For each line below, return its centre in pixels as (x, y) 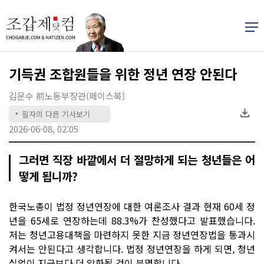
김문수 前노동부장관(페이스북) (67, 95)
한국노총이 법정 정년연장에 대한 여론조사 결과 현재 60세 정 (132, 206)
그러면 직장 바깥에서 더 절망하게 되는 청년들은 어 (137, 159)
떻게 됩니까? (48, 176)
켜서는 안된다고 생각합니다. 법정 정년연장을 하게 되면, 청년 (132, 248)
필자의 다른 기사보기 (56, 114)
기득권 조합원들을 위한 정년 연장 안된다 (123, 73)
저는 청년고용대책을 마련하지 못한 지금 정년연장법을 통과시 (132, 234)
